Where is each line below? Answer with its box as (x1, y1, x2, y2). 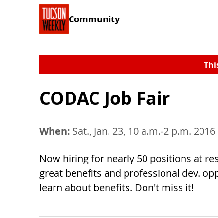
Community (69, 13, 120, 25)
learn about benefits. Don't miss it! (39, 181, 194, 194)
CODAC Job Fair (39, 86, 170, 110)
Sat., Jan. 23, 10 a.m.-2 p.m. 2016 (70, 125, 215, 138)
